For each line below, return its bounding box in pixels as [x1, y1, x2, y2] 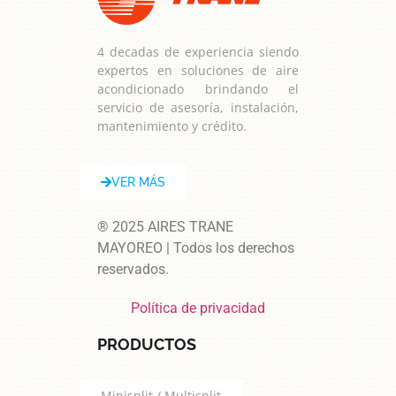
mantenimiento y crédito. [97, 118, 247, 134]
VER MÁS [111, 175, 165, 190]
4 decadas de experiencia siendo [97, 43, 299, 60]
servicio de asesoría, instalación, [97, 99, 299, 116]
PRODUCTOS [97, 335, 196, 354]
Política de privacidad [131, 300, 265, 317]
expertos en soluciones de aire [97, 62, 299, 79]
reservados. [97, 261, 172, 278]
